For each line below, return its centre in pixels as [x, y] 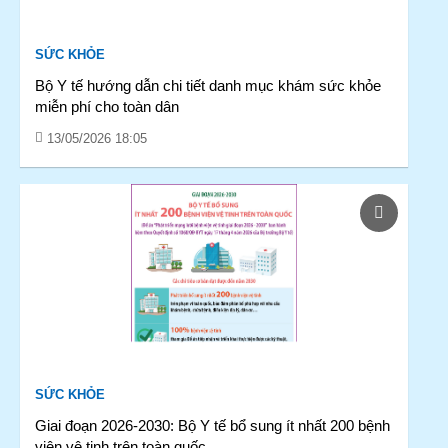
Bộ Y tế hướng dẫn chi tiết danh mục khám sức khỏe [208, 85]
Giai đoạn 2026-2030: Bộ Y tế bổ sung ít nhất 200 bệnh [212, 425]
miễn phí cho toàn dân [107, 106]
